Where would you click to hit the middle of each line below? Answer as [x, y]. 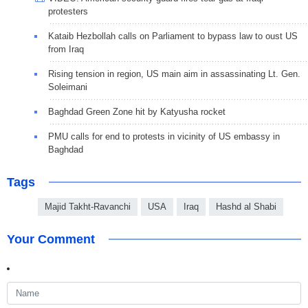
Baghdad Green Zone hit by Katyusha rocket [137, 111]
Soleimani [68, 87]
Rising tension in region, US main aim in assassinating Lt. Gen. [174, 74]
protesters [68, 11]
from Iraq [66, 49]
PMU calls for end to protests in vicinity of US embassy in [164, 136]
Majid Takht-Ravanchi [88, 206]
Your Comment [51, 239]
